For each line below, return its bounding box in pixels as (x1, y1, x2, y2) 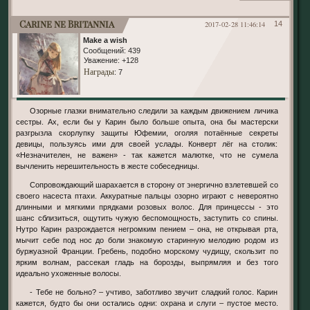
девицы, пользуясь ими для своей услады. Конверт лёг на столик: (16, 139, 278, 148)
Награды (83, 65, 114, 77)
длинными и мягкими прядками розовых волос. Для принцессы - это (16, 203, 278, 212)
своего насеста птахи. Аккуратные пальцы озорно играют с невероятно (16, 192, 278, 201)
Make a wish (82, 35, 127, 44)
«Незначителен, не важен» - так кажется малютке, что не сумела (16, 150, 278, 159)
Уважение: (83, 55, 120, 64)
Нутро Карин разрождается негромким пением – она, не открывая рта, (16, 225, 278, 234)
